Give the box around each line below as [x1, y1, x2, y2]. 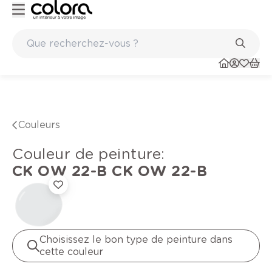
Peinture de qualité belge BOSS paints [19, 106, 180, 116]
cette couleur [39, 246, 103, 258]
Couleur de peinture [23, 145, 161, 163]
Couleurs [25, 119, 60, 131]
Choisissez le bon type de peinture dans [39, 234, 233, 246]
